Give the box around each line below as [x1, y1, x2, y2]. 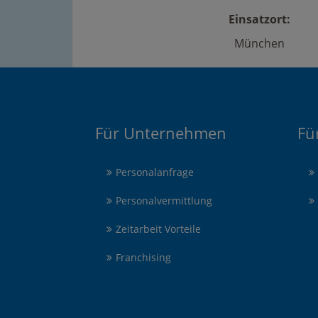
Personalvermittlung [116, 194, 212, 207]
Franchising [116, 251, 171, 264]
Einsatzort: [228, 11, 290, 27]
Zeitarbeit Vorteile [116, 222, 201, 236]
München [234, 35, 285, 51]
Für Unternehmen [95, 122, 226, 143]
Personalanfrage [116, 165, 194, 179]
